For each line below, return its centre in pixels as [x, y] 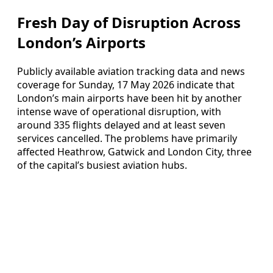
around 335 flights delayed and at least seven [121, 125]
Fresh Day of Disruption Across [129, 22]
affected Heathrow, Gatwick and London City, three [134, 151]
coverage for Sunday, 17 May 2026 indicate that [126, 84]
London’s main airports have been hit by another [129, 98]
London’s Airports [81, 42]
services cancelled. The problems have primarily [127, 138]
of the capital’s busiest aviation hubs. [102, 165]
